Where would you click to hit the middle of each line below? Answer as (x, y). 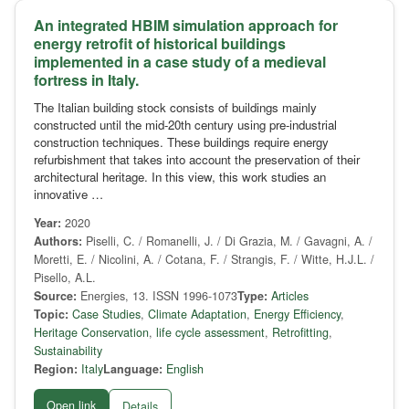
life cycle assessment (210, 333)
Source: (55, 296)
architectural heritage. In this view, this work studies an (180, 177)
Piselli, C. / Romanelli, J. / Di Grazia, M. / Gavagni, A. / (227, 241)
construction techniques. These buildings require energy (181, 142)
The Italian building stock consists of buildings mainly (175, 108)
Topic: (51, 315)
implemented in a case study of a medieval (180, 62)
